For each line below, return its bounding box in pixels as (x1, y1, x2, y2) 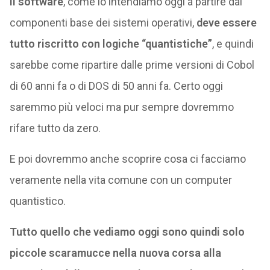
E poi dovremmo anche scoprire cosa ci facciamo (9, 152, 246, 165)
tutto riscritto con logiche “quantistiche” (9, 37, 212, 50)
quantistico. (9, 195, 66, 207)
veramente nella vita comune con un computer (9, 174, 232, 186)
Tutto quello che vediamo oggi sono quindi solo (9, 225, 245, 238)
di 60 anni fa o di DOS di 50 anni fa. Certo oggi (9, 80, 223, 92)
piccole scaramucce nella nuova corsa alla (9, 246, 221, 259)
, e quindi (212, 37, 254, 50)
